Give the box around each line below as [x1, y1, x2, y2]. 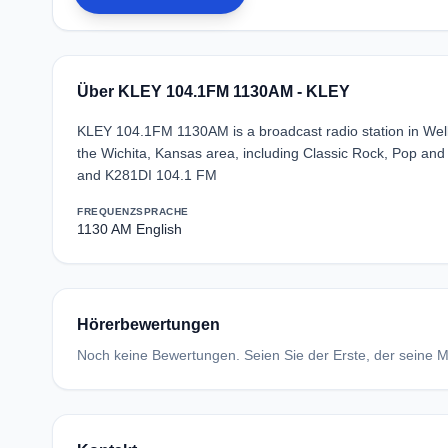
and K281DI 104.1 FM [77, 167, 217, 183]
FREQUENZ [77, 206, 136, 217]
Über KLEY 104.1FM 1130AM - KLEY [77, 83, 350, 100]
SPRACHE [136, 206, 189, 217]
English [136, 221, 182, 237]
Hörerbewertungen [77, 316, 220, 333]
